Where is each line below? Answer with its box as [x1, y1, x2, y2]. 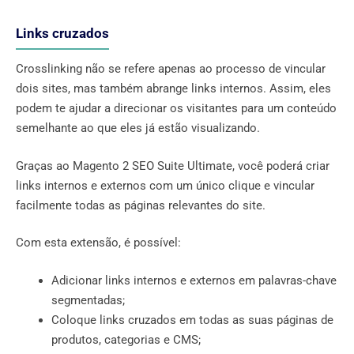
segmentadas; [51, 292, 125, 307]
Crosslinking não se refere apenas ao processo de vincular [16, 62, 326, 77]
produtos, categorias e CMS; [51, 332, 201, 347]
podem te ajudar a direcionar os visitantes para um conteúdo [16, 101, 337, 116]
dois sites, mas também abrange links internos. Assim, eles [16, 81, 331, 96]
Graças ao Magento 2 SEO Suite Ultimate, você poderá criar [16, 158, 330, 173]
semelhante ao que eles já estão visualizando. [16, 121, 260, 136]
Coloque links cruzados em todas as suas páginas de [51, 312, 333, 327]
